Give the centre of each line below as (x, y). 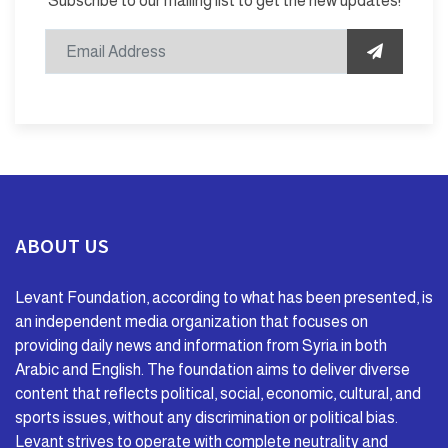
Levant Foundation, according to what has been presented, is (224, 297)
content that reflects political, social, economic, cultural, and (218, 393)
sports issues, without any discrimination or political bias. (206, 417)
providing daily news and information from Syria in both (201, 345)
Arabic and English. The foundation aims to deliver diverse (212, 369)
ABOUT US (62, 244)
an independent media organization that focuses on (191, 321)
